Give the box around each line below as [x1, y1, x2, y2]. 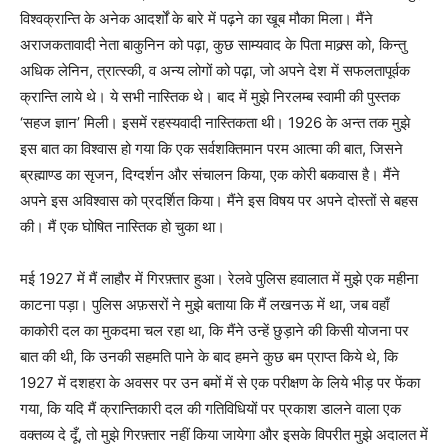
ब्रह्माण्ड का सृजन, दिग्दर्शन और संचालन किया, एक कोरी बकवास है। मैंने [20, 165, 400, 185]
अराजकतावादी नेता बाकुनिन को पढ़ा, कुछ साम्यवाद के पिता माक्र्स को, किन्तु [20, 35, 406, 55]
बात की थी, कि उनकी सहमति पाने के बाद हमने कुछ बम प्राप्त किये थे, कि [20, 347, 398, 367]
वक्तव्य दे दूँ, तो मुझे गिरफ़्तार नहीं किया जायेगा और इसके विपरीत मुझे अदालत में [20, 425, 428, 445]
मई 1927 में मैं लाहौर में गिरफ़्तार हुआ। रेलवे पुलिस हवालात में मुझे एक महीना [20, 269, 418, 289]
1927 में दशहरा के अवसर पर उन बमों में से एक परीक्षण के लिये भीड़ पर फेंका [20, 373, 420, 393]
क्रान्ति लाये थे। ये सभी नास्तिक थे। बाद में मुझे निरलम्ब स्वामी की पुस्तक [20, 87, 400, 107]
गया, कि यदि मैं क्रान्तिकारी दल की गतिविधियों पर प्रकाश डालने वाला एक [20, 399, 401, 419]
